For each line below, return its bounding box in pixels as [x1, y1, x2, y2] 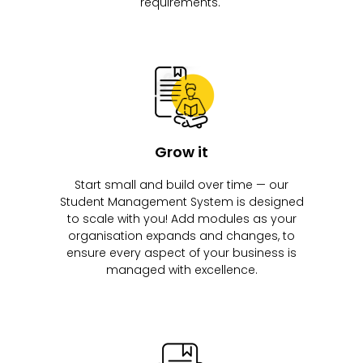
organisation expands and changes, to [68, 228, 295, 245]
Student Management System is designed [59, 194, 304, 211]
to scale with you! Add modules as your [66, 211, 297, 228]
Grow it [155, 142, 208, 163]
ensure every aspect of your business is [66, 245, 297, 262]
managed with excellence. [105, 262, 258, 279]
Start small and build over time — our [75, 177, 288, 194]
